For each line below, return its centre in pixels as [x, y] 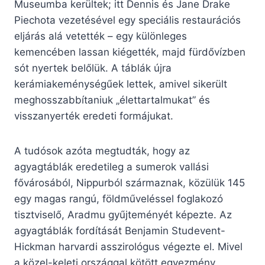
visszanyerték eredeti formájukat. [94, 116]
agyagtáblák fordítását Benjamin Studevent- [120, 230]
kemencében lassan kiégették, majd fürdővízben [130, 52]
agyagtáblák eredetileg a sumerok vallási [112, 167]
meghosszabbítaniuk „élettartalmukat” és [112, 100]
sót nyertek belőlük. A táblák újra [93, 68]
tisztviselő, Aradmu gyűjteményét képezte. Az [123, 214]
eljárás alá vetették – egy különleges [101, 36]
